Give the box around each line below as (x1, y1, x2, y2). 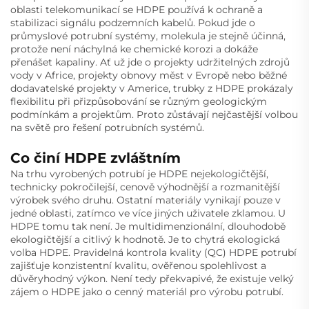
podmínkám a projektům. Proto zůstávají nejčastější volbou (10, 108, 298, 121)
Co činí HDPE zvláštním (10, 150, 181, 167)
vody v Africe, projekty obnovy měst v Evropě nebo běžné (10, 69, 287, 82)
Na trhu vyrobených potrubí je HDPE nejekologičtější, (10, 168, 268, 181)
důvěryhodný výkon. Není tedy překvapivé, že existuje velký (10, 272, 294, 286)
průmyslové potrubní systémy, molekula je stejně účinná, (10, 30, 286, 43)
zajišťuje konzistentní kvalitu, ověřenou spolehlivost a (10, 259, 266, 272)
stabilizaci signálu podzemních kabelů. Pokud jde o (10, 17, 255, 30)
